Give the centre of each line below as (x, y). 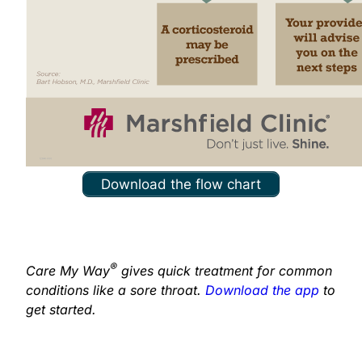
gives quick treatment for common (225, 270)
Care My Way (68, 270)
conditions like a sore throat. (116, 290)
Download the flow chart (181, 185)
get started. (61, 309)
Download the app (262, 290)
